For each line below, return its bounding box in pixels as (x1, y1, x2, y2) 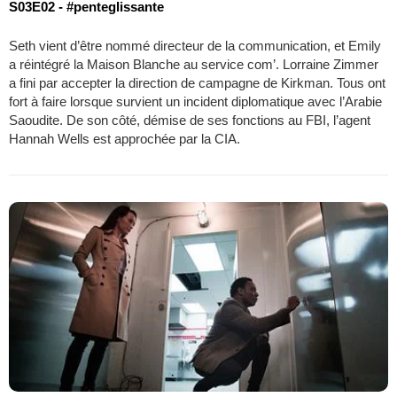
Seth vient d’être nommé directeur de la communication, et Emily (9, 37, 381, 53)
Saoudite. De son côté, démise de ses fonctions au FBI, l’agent (9, 112, 370, 128)
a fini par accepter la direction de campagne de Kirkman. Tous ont (9, 74, 385, 90)
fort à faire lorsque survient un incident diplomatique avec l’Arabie (9, 93, 382, 109)
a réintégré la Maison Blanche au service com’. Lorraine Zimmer (9, 56, 378, 72)
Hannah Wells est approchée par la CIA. (9, 130, 240, 146)
